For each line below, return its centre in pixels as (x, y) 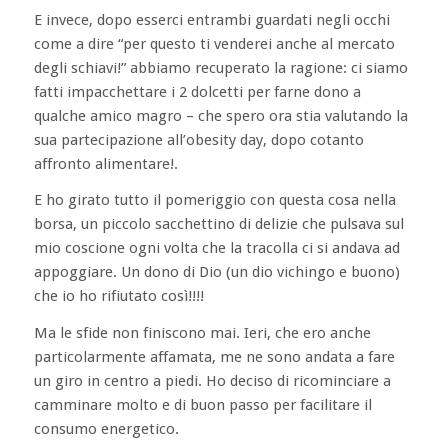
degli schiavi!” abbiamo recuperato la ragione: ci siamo (220, 67)
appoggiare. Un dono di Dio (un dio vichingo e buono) (216, 272)
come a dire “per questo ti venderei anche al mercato (214, 43)
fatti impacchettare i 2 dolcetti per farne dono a (197, 91)
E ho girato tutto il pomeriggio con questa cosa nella (214, 200)
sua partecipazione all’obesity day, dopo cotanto (198, 139)
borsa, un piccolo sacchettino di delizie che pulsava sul (218, 224)
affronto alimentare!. (105, 163)
